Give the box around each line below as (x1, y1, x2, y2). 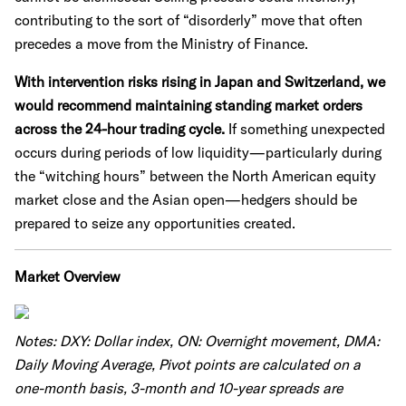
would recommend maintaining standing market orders (14, 96, 362, 114)
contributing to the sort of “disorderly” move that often (14, 11, 362, 29)
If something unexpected (228, 120, 385, 138)
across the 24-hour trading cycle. (14, 120, 228, 138)
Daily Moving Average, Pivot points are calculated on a (14, 355, 361, 373)
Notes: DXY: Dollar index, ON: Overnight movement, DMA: (14, 332, 380, 350)
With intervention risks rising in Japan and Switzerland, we (14, 72, 385, 91)
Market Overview (14, 267, 121, 285)
